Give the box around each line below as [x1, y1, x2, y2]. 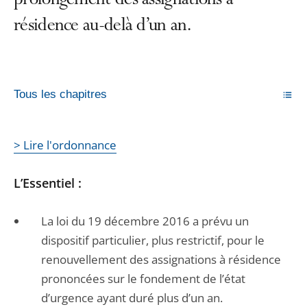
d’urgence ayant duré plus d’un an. [41, 290, 223, 306]
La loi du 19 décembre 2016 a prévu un [41, 213, 249, 229]
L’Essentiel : [14, 175, 82, 191]
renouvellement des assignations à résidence [41, 251, 281, 267]
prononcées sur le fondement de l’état [41, 271, 245, 286]
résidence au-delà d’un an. [14, 16, 191, 37]
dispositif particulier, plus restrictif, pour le [41, 232, 265, 248]
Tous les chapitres [14, 88, 107, 101]
